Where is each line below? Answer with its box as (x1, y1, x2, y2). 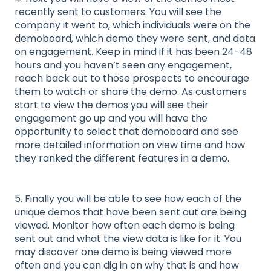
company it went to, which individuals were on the (15, 18, 250, 33)
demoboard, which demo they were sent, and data (15, 31, 255, 46)
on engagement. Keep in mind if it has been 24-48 (15, 45, 252, 59)
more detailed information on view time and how (15, 138, 245, 152)
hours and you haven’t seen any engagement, (15, 58, 232, 73)
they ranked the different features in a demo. (15, 151, 232, 166)
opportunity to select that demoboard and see (15, 125, 238, 139)
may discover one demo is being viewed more (15, 244, 232, 259)
